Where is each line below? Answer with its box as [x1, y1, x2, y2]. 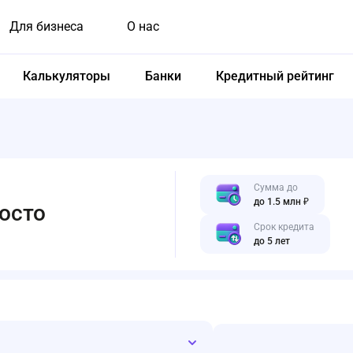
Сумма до [254, 182, 298, 193]
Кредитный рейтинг [216, 69, 334, 84]
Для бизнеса [9, 19, 84, 34]
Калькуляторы [23, 69, 110, 84]
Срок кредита [254, 221, 314, 232]
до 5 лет [254, 236, 290, 247]
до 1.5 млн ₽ [254, 196, 309, 207]
